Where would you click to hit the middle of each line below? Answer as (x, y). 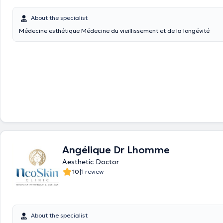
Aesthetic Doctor (91, 162)
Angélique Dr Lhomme (116, 150)
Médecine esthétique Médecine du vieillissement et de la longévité (145, 31)
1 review (92, 171)
